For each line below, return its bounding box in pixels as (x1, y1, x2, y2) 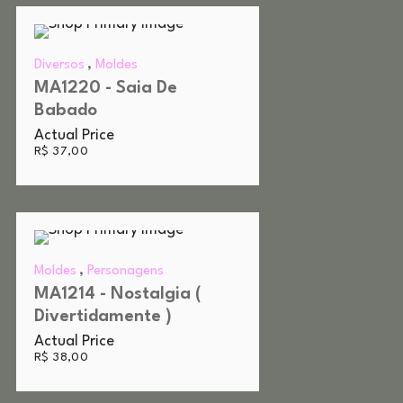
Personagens (87, 264, 164, 279)
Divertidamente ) (34, 308, 172, 327)
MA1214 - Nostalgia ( (34, 285, 201, 304)
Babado (34, 102, 97, 121)
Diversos (34, 58, 85, 73)
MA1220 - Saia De (34, 79, 177, 98)
